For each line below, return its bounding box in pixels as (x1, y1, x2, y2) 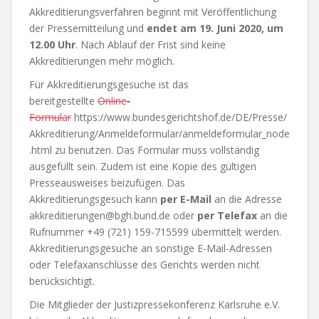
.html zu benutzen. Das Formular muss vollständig (29, 143, 259, 157)
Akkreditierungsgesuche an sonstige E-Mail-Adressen (29, 241, 272, 255)
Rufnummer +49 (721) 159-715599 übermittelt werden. (29, 225, 281, 239)
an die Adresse (214, 192, 282, 206)
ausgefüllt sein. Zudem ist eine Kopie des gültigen (29, 159, 256, 173)
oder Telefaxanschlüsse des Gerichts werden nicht (29, 258, 260, 271)
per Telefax (197, 209, 260, 222)
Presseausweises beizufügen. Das (29, 176, 185, 189)
